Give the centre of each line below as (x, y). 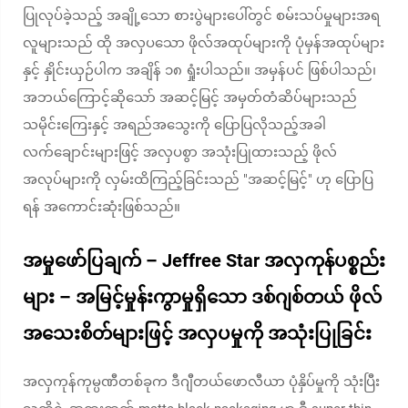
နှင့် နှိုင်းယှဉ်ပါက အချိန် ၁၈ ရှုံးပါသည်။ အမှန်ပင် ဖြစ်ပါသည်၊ (199, 70)
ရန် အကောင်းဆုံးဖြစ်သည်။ (102, 207)
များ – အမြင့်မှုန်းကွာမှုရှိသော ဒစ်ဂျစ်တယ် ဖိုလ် (203, 297)
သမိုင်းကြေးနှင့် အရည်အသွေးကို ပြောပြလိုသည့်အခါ (174, 125)
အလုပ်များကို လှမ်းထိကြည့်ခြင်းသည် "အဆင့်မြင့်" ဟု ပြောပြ (198, 179)
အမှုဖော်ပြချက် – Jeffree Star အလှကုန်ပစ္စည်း (204, 260)
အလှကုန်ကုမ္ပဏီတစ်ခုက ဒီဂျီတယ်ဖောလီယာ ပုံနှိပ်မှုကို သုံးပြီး (201, 382)
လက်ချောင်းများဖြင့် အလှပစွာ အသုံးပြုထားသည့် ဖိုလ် (180, 152)
